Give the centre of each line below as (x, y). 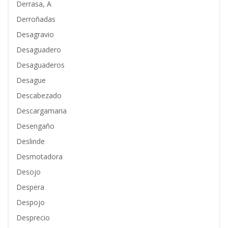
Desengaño (35, 126)
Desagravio (35, 34)
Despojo (31, 202)
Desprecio (33, 218)
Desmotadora (39, 156)
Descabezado (39, 95)
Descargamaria (41, 111)
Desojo (28, 172)
